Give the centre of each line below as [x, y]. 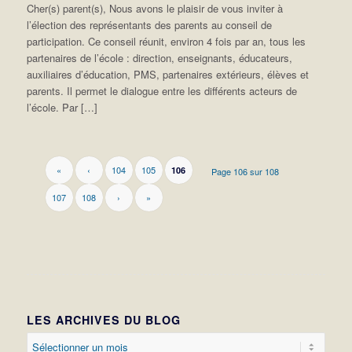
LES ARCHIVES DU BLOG [103, 319]
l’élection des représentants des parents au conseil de [149, 24]
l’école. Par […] [62, 107]
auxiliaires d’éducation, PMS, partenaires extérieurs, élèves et [167, 74]
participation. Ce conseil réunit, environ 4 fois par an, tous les [166, 41]
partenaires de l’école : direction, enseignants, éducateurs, [159, 57]
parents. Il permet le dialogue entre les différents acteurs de [161, 90]
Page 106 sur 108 [246, 171]
